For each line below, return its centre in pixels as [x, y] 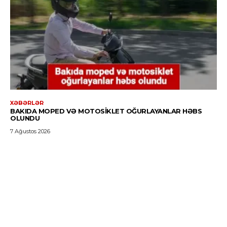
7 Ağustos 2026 [30, 131]
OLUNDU [25, 118]
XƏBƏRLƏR [27, 103]
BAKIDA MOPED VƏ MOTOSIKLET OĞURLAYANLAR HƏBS [106, 111]
